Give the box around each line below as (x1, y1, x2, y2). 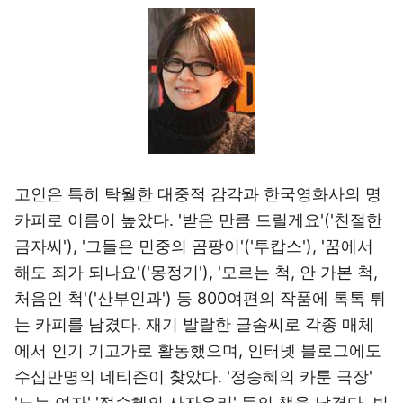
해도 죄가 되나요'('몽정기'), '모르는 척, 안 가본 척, (14, 263, 378, 282)
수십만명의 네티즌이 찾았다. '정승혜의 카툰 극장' (14, 367, 372, 386)
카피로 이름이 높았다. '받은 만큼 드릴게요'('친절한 (14, 210, 382, 229)
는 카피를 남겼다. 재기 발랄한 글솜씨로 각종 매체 (14, 315, 374, 334)
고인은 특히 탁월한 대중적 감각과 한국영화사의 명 (14, 184, 381, 203)
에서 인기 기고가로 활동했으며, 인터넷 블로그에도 (14, 341, 381, 360)
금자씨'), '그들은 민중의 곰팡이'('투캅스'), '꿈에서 (14, 237, 373, 255)
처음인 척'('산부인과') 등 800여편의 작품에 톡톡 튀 (14, 289, 386, 308)
